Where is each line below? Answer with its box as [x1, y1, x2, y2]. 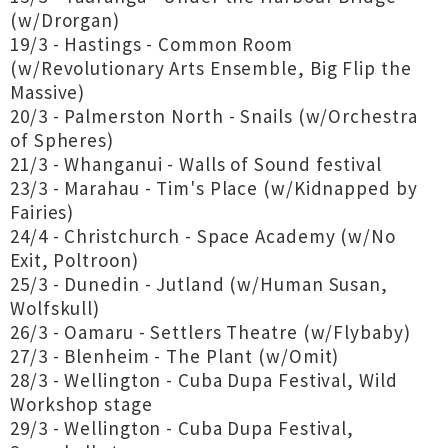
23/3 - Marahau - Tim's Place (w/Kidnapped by [10, 176, 418, 200]
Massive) [10, 80, 86, 104]
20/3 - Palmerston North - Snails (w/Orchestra [10, 104, 418, 128]
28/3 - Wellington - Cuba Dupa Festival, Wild [10, 368, 398, 392]
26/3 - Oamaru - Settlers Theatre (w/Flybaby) [10, 320, 411, 344]
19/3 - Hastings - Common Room [10, 32, 294, 56]
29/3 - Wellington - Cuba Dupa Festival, [10, 416, 355, 440]
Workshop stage [10, 392, 153, 416]
